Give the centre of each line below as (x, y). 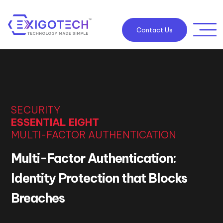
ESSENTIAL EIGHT (55, 122)
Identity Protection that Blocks (99, 178)
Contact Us (154, 30)
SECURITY (36, 110)
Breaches (38, 198)
